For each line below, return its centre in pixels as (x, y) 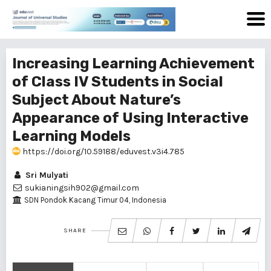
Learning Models (71, 136)
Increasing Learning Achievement (133, 64)
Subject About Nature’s (96, 100)
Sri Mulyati (46, 175)
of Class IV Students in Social (118, 82)
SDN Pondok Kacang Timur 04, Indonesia (94, 200)
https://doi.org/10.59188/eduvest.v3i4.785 (103, 152)
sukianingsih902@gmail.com (81, 188)
